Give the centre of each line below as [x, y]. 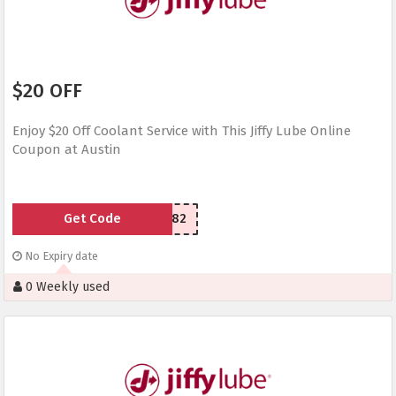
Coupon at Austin [67, 150]
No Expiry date [60, 256]
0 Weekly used [66, 287]
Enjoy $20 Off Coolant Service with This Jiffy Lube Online [182, 131]
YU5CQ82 [160, 219]
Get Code [92, 219]
